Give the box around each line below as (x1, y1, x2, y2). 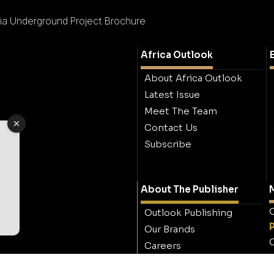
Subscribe (144, 138, 191, 150)
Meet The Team (144, 105, 217, 117)
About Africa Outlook (144, 72, 242, 84)
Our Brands (144, 223, 195, 235)
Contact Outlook (144, 256, 223, 268)
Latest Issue (144, 89, 200, 101)
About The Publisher (141, 183, 239, 196)
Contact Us (144, 122, 198, 134)
